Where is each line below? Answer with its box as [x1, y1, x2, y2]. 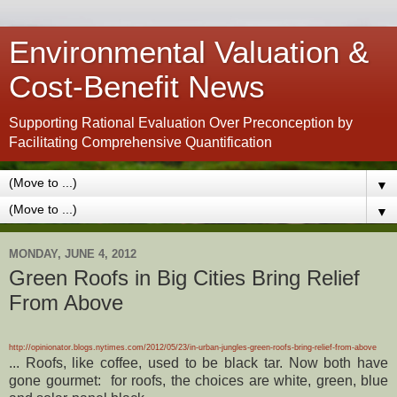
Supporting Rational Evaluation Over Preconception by [9, 115, 353, 130]
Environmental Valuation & [9, 35, 369, 69]
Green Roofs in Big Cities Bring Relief [9, 266, 360, 290]
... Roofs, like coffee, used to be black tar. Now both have [9, 354, 388, 370]
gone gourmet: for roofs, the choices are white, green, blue [9, 372, 388, 388]
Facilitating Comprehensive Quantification [9, 135, 272, 150]
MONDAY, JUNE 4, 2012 [9, 246, 136, 261]
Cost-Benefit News [9, 70, 265, 104]
